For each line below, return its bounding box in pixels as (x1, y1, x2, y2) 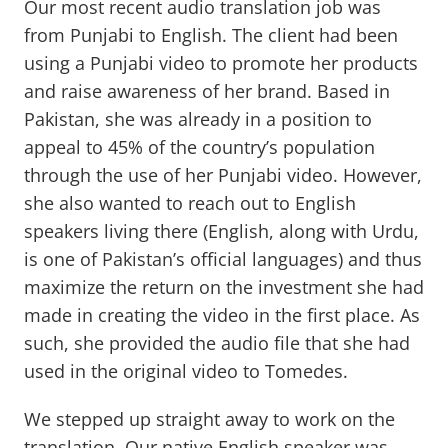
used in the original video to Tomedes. (24, 359, 353, 384)
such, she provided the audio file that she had (24, 331, 410, 356)
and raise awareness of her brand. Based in (24, 79, 390, 104)
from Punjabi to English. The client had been (24, 23, 398, 48)
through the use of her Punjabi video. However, (24, 163, 422, 188)
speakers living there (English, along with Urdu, (24, 219, 419, 244)
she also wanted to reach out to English (24, 191, 356, 216)
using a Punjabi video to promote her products (24, 51, 418, 76)
